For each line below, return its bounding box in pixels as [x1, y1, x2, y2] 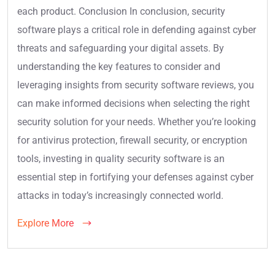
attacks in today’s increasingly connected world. [17, 190, 223, 202]
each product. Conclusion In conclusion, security [17, 6, 225, 18]
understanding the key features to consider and [17, 61, 220, 73]
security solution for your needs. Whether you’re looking [17, 116, 256, 128]
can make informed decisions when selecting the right [17, 98, 250, 110]
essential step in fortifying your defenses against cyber [17, 171, 254, 184]
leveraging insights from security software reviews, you [17, 79, 254, 91]
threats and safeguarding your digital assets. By [17, 42, 224, 55]
